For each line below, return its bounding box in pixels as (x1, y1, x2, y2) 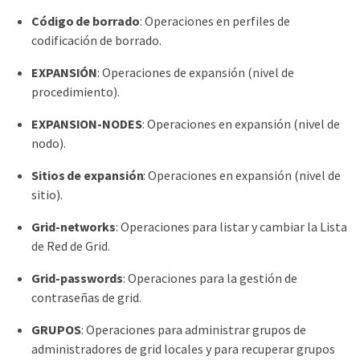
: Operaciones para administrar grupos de (80, 321, 306, 337)
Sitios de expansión (31, 166, 144, 183)
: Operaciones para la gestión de (122, 269, 297, 286)
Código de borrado (31, 12, 140, 29)
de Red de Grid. (31, 237, 110, 254)
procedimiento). (31, 83, 120, 100)
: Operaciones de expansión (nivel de (97, 63, 295, 80)
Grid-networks (31, 218, 116, 235)
